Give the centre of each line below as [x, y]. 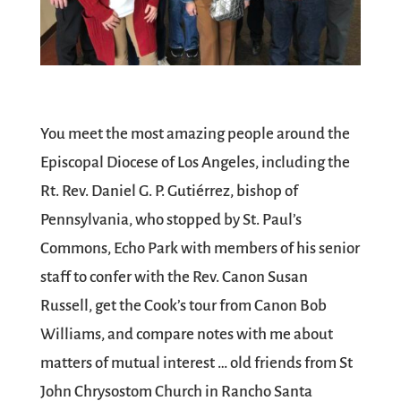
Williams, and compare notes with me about [186, 334]
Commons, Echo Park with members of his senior [200, 248]
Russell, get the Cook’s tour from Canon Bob [183, 305]
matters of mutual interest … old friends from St [196, 363]
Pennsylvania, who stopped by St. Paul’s [171, 219]
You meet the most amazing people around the [195, 133]
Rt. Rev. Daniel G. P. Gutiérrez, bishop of [169, 191]
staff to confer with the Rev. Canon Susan [174, 277]
